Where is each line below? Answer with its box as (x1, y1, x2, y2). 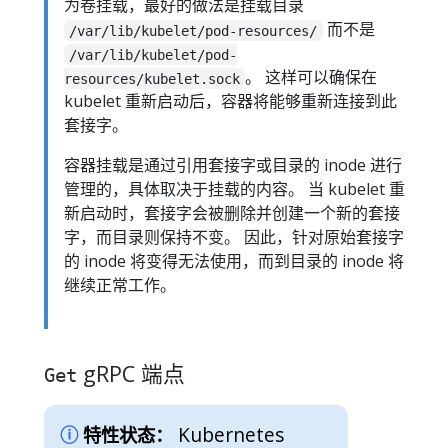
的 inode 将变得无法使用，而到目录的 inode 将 (64, 250, 404, 273)
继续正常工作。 (64, 274, 176, 297)
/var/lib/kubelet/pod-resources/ (69, 22, 318, 39)
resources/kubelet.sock (64, 70, 240, 87)
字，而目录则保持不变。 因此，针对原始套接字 (64, 226, 404, 249)
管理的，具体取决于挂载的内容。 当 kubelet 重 (64, 178, 405, 201)
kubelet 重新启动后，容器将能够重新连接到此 (64, 90, 397, 113)
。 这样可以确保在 (245, 66, 378, 89)
